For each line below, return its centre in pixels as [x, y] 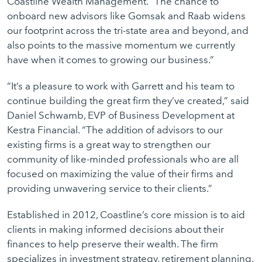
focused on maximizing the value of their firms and [120, 174]
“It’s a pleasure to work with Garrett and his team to [121, 86]
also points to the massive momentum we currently [121, 45]
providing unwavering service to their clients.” [110, 188]
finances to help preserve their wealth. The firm [113, 244]
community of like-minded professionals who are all [123, 159]
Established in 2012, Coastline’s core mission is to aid [126, 215]
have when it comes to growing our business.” [111, 60]
